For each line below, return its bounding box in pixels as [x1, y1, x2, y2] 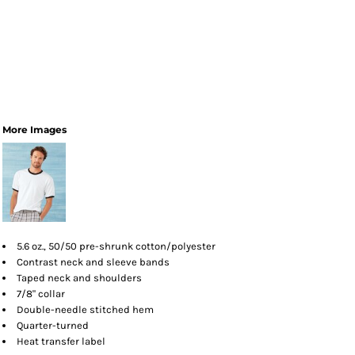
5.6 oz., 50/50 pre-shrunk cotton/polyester [17, 240, 216, 252]
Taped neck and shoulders [17, 272, 142, 284]
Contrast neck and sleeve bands [17, 256, 170, 268]
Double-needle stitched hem [17, 303, 154, 315]
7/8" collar [17, 288, 65, 300]
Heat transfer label [17, 335, 105, 347]
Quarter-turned [17, 319, 89, 331]
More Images [2, 124, 67, 136]
